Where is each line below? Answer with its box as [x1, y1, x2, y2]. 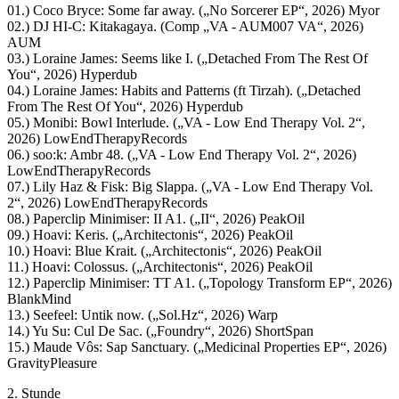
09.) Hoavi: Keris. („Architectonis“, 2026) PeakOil [7, 226, 293, 242]
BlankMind [7, 290, 71, 306]
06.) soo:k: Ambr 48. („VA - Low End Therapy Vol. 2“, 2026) [7, 146, 356, 162]
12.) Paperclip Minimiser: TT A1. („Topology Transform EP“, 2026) [7, 274, 392, 290]
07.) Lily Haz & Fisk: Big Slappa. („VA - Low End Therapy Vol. [7, 178, 373, 194]
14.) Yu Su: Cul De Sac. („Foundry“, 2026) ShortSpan [7, 322, 313, 338]
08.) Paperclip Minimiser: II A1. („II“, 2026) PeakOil [7, 210, 305, 226]
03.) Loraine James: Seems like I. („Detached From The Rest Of [7, 50, 368, 66]
